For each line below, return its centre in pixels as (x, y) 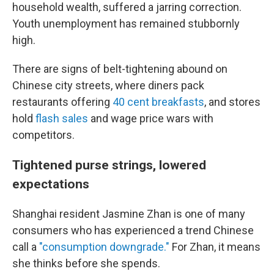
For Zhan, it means (215, 247)
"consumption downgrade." (104, 247)
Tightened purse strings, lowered (109, 165)
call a (26, 247)
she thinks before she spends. (86, 263)
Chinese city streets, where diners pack (108, 85)
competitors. (43, 135)
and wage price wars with (151, 118)
